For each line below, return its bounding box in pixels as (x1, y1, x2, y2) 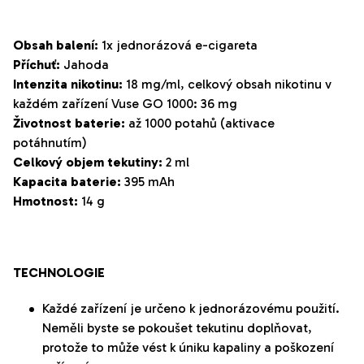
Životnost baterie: (13, 115, 125, 132)
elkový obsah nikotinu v (195, 76, 331, 93)
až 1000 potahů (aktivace (125, 115, 275, 132)
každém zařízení (13, 96, 111, 112)
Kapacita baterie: (13, 174, 121, 190)
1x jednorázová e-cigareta (98, 37, 258, 54)
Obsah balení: (13, 37, 98, 54)
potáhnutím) (13, 135, 87, 151)
